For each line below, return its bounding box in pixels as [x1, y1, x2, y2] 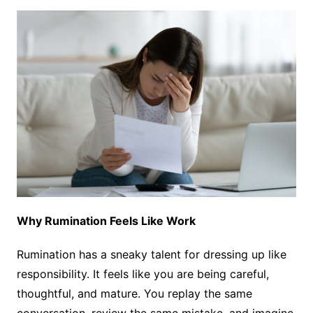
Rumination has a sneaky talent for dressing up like [16, 247, 286, 262]
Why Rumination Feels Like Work [16, 214, 196, 228]
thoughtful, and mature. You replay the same [16, 286, 252, 301]
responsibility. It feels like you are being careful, [16, 267, 269, 282]
